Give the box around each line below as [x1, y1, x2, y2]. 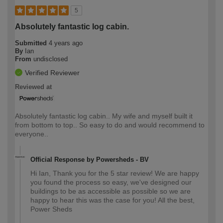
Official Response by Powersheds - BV [30, 156, 149, 164]
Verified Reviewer [25, 69, 80, 77]
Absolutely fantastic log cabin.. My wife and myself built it [15, 112, 193, 120]
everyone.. [15, 130, 48, 138]
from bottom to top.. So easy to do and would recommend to [15, 121, 205, 129]
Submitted [15, 39, 49, 47]
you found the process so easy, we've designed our [30, 178, 192, 187]
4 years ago [49, 39, 83, 47]
